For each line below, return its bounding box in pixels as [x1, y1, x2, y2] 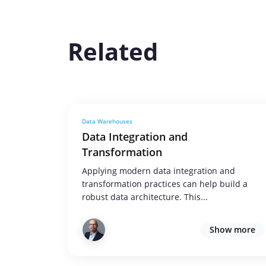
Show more [210, 224, 255, 235]
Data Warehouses [82, 117, 132, 125]
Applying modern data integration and [82, 165, 235, 176]
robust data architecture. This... [82, 191, 208, 202]
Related [68, 35, 158, 68]
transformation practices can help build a [82, 178, 248, 189]
